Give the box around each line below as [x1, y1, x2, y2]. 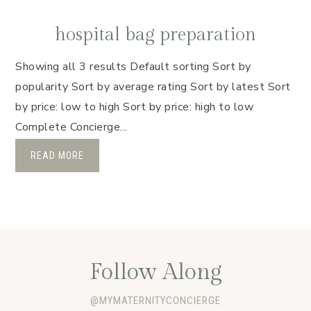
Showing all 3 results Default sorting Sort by [15, 59, 251, 74]
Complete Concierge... [15, 119, 128, 135]
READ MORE [31, 150, 84, 161]
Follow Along [89, 259, 222, 286]
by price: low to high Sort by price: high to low [15, 99, 253, 115]
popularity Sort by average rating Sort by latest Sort [15, 79, 291, 94]
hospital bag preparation [55, 24, 256, 45]
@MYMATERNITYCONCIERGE [90, 294, 221, 308]
